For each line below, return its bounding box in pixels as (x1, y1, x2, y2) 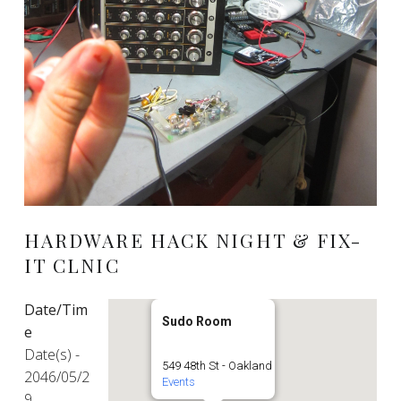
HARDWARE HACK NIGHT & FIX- (23, 226, 363, 252)
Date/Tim (23, 299, 88, 320)
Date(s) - (23, 344, 80, 364)
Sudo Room (162, 313, 233, 328)
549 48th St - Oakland (162, 358, 273, 372)
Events (162, 374, 196, 388)
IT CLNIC (23, 252, 120, 277)
